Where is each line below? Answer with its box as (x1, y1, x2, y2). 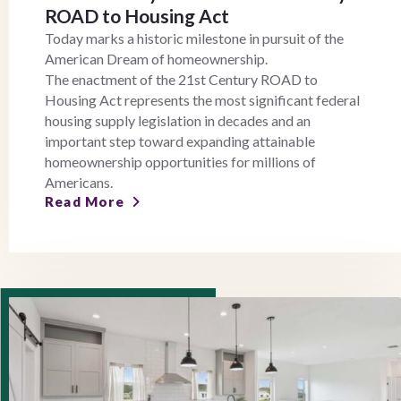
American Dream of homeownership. (45, 50, 268, 68)
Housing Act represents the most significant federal (45, 91, 360, 109)
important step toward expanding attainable (45, 132, 315, 150)
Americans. (45, 174, 113, 192)
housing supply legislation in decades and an (45, 112, 311, 130)
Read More (45, 193, 124, 210)
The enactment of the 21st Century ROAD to (45, 71, 318, 89)
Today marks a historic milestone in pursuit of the (45, 30, 344, 47)
